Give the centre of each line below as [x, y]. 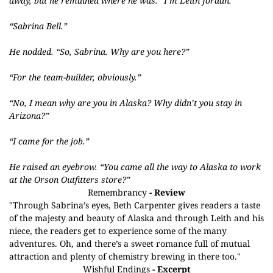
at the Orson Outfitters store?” [69, 179]
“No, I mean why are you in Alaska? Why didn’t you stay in [126, 103]
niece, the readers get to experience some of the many [118, 231]
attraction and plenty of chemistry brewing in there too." [125, 256]
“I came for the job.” [49, 141]
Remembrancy [117, 192]
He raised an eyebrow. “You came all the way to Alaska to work [135, 167]
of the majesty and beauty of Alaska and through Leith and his [136, 218]
